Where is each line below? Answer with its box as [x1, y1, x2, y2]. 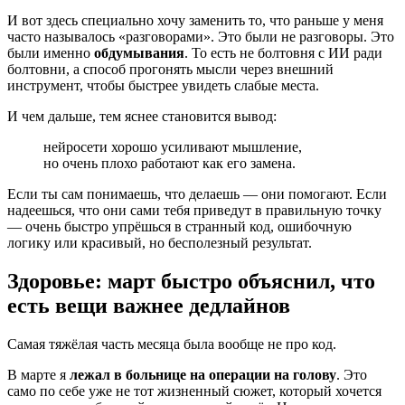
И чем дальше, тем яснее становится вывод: [7, 108, 277, 125]
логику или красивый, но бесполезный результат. [7, 235, 312, 251]
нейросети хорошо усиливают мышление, [43, 139, 302, 155]
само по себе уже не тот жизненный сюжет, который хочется [7, 383, 381, 399]
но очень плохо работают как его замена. [43, 155, 296, 172]
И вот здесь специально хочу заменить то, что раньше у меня [7, 13, 383, 29]
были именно [7, 45, 94, 61]
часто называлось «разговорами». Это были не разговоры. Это [7, 29, 394, 45]
